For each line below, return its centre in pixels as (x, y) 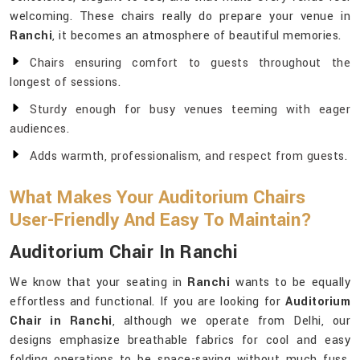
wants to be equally (290, 283)
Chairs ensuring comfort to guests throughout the (190, 63)
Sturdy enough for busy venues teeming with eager (190, 110)
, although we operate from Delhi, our (231, 321)
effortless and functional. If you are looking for (147, 302)
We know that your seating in (99, 283)
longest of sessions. (65, 83)
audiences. (39, 129)
